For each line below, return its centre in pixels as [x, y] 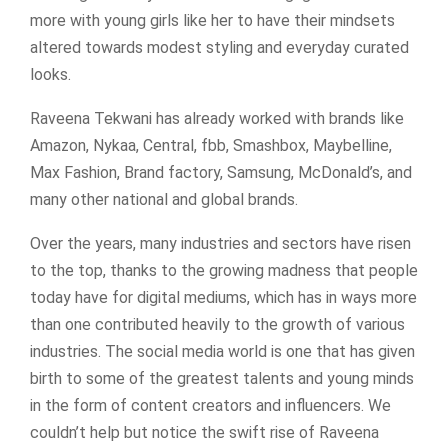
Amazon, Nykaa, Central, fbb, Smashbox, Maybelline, [211, 145]
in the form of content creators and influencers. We [210, 405]
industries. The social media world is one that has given [222, 351]
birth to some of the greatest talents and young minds [222, 378]
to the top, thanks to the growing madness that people [224, 270]
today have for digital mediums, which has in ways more [223, 297]
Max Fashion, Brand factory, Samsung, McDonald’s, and [221, 172]
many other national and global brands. [164, 199]
